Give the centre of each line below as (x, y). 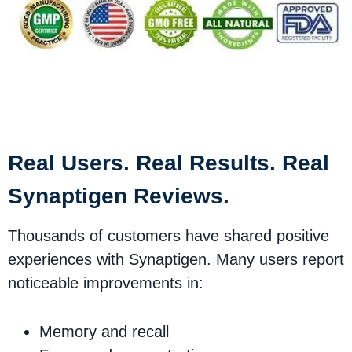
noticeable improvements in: (106, 282)
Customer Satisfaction (176, 106)
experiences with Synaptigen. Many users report (176, 259)
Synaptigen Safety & (176, 81)
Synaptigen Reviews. (119, 196)
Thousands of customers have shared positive (169, 235)
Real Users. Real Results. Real (169, 163)
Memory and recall (104, 331)
